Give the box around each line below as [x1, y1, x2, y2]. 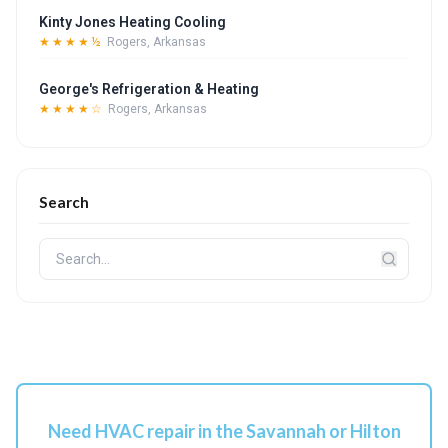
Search [39, 193, 89, 211]
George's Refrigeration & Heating [39, 81, 259, 97]
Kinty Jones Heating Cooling [39, 14, 226, 30]
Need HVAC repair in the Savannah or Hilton [47, 420, 401, 442]
